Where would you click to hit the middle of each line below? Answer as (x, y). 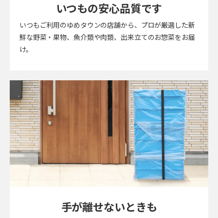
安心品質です (130, 9)
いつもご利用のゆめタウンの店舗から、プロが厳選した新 (107, 25)
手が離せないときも (109, 207)
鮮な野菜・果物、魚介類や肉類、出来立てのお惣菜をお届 (107, 37)
